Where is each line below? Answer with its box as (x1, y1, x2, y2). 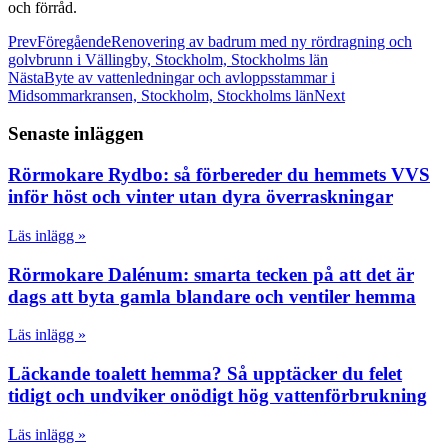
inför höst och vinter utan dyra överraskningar (8, 186, 393, 208)
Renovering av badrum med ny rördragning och (111, 32, 412, 50)
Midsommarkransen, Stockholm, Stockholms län (8, 86, 314, 104)
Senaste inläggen (8, 123, 144, 145)
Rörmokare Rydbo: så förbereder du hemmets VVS (8, 164, 430, 186)
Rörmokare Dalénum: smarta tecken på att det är (8, 263, 414, 285)
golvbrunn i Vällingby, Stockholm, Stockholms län (8, 50, 328, 68)
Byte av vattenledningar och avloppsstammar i (44, 68, 335, 86)
